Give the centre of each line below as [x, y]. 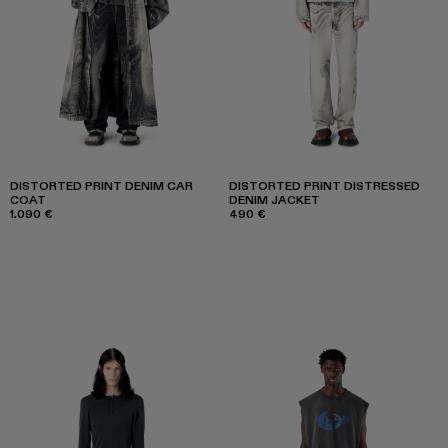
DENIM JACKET [274, 199]
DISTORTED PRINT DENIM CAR [101, 185]
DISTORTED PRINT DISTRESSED [324, 185]
